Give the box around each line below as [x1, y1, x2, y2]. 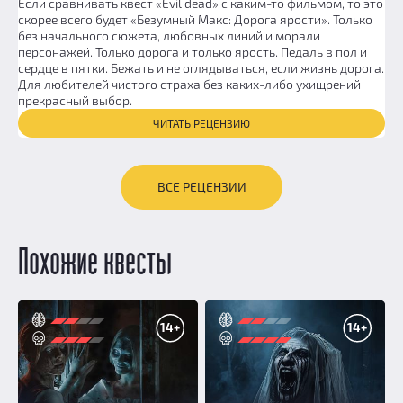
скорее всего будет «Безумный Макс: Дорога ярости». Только [18, 12, 372, 27]
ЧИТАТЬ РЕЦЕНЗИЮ [153, 117, 250, 130]
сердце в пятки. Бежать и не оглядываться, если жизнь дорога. [18, 60, 384, 76]
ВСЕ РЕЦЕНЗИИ [157, 179, 246, 194]
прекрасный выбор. [18, 93, 132, 108]
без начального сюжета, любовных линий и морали [18, 28, 320, 43]
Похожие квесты [18, 248, 172, 280]
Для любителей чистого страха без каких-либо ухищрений [18, 76, 361, 92]
